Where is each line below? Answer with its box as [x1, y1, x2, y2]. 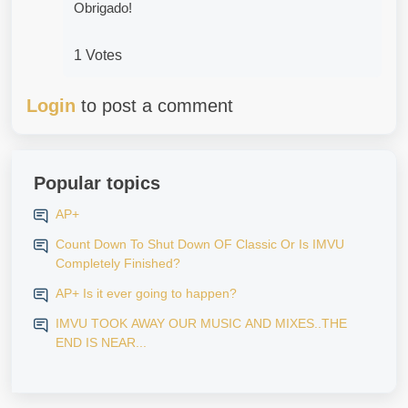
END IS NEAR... [56, 334, 147, 350]
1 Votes [74, 46, 122, 63]
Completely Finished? [56, 255, 180, 270]
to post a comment [76, 95, 233, 116]
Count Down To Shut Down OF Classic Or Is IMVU [56, 236, 344, 251]
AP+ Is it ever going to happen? [56, 285, 237, 301]
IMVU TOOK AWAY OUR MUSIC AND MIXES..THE [56, 315, 347, 331]
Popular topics [34, 172, 160, 193]
